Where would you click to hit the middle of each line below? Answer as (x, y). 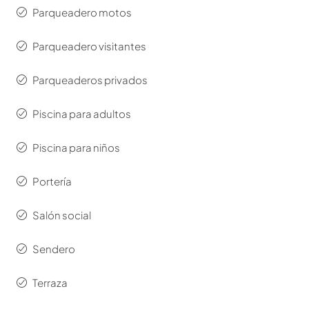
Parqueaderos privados (90, 80)
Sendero (54, 249)
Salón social (62, 215)
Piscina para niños (76, 148)
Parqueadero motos (82, 12)
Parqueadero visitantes (89, 46)
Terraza (50, 283)
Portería (52, 181)
